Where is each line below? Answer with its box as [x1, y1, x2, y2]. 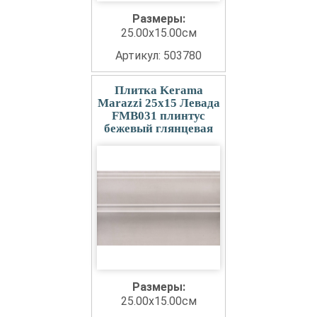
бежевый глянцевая [104, 122, 213, 136]
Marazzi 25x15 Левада [97, 96, 220, 110]
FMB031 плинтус [112, 109, 205, 123]
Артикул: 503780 [115, 49, 202, 63]
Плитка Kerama [114, 83, 203, 98]
